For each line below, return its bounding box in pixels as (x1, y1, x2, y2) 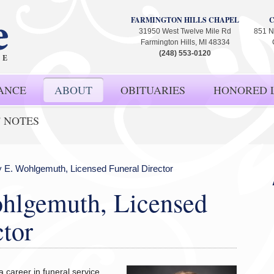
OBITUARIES (120, 83, 185, 97)
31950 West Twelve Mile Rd (139, 27, 231, 35)
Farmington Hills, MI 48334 (140, 38, 230, 46)
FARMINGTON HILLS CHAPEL (131, 15, 239, 25)
